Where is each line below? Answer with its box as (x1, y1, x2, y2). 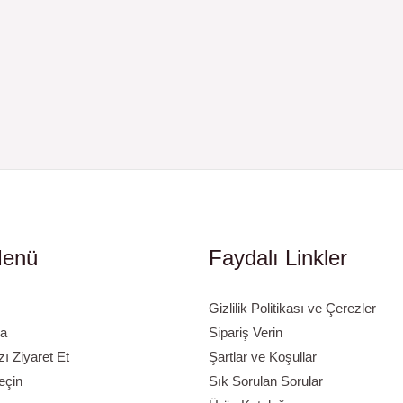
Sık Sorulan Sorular (208, 373, 323, 389)
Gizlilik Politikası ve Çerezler (208, 300, 376, 316)
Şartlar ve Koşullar (208, 349, 317, 364)
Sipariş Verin (208, 325, 282, 340)
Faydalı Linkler (208, 245, 347, 270)
